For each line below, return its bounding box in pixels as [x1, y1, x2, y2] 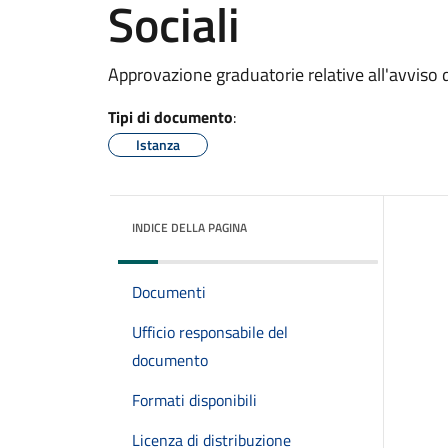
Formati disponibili [132, 388, 257, 412]
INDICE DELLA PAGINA [132, 218, 247, 237]
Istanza [136, 134, 180, 155]
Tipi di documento [108, 105, 233, 129]
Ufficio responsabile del [132, 320, 288, 344]
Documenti [132, 280, 206, 304]
